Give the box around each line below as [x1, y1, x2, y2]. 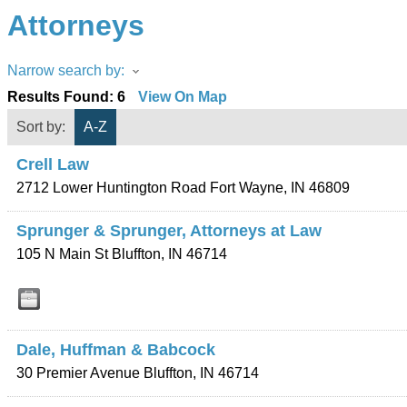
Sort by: [16, 119, 65, 134]
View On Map [138, 89, 227, 104]
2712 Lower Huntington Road [16, 180, 206, 195]
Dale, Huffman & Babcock [16, 341, 215, 359]
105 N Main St [16, 246, 108, 262]
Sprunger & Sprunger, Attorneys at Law [16, 222, 322, 240]
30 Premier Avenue [16, 365, 140, 381]
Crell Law [16, 155, 89, 174]
